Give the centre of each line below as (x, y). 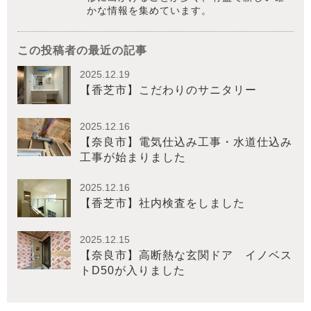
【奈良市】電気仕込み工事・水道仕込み (186, 142)
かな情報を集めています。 (149, 10)
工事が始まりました (133, 157)
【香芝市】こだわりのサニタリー (168, 90)
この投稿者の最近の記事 (82, 50)
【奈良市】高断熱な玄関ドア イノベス (186, 255)
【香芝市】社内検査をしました (162, 203)
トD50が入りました (133, 270)
